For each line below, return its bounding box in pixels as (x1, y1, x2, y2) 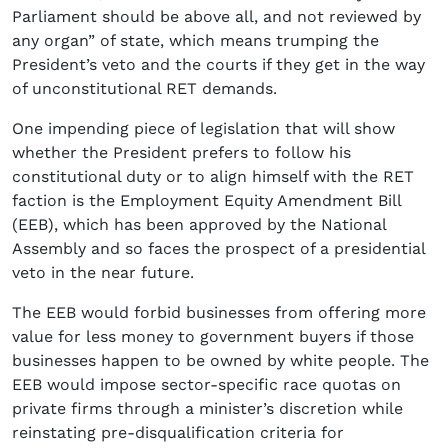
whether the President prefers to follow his (12, 142, 351, 162)
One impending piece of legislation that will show (12, 118, 395, 138)
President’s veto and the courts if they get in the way (12, 54, 425, 74)
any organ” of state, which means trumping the (12, 30, 379, 50)
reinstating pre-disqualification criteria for (12, 422, 344, 442)
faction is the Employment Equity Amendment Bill (12, 190, 401, 210)
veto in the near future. (12, 262, 194, 282)
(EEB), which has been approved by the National (12, 214, 386, 234)
